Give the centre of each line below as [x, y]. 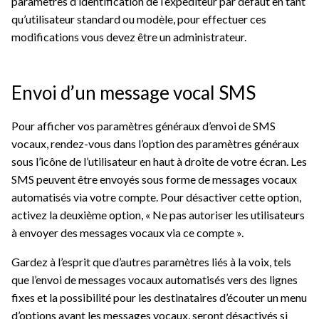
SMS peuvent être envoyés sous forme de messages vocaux [154, 179]
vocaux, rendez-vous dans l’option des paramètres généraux [155, 144]
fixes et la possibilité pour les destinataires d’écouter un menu [159, 298]
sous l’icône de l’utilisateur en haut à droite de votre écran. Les [159, 162]
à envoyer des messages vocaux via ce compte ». [127, 233]
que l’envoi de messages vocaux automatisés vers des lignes [155, 280]
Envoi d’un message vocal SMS [134, 93]
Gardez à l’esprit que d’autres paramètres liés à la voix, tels [151, 262]
